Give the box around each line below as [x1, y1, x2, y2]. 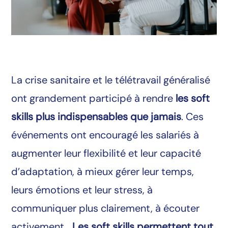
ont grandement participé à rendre [11, 91, 174, 105]
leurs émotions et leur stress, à [11, 183, 153, 196]
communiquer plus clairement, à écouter [11, 201, 200, 215]
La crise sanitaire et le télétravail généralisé [11, 73, 211, 87]
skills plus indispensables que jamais [11, 109, 182, 123]
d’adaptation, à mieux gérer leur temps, [11, 164, 194, 178]
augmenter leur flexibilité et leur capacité [11, 146, 202, 160]
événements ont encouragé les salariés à [11, 128, 199, 141]
